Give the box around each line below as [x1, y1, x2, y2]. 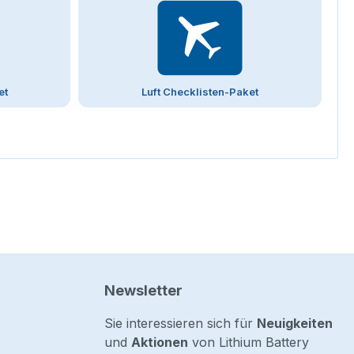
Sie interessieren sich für [104, 315, 257, 332]
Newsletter [104, 282, 183, 299]
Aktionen [131, 334, 188, 351]
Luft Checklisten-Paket [141, 85, 258, 99]
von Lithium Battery [188, 334, 309, 351]
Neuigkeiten [257, 315, 333, 332]
